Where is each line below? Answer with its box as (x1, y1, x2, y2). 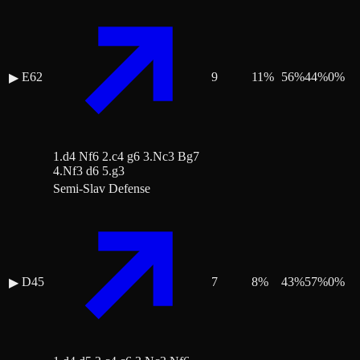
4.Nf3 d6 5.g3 (53, 164, 125, 178)
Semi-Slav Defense (53, 182, 150, 196)
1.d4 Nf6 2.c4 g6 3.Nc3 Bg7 (53, 149, 199, 164)
